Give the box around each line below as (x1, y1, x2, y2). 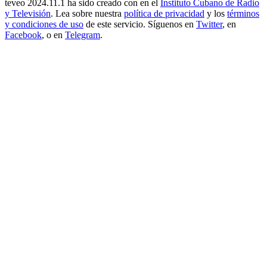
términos (227, 8, 259, 18)
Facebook (5, 29, 42, 40)
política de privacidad (124, 8, 204, 18)
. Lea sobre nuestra (51, 8, 124, 18)
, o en (42, 29, 65, 40)
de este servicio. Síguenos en (83, 18, 196, 29)
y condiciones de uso (5, 18, 83, 29)
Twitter (196, 18, 222, 29)
